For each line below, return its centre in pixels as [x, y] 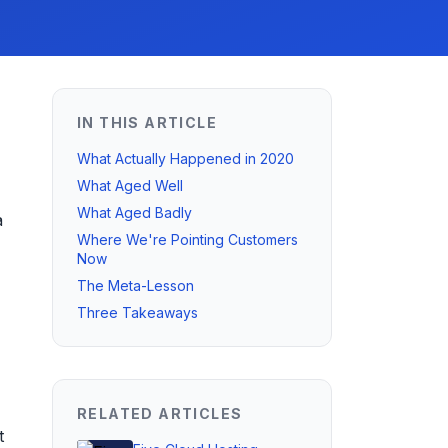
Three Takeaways [137, 312]
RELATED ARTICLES [160, 413]
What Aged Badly [134, 212]
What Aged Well [130, 185]
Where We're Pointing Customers [187, 239]
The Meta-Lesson [135, 285]
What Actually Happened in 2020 [185, 158]
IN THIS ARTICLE [147, 122]
